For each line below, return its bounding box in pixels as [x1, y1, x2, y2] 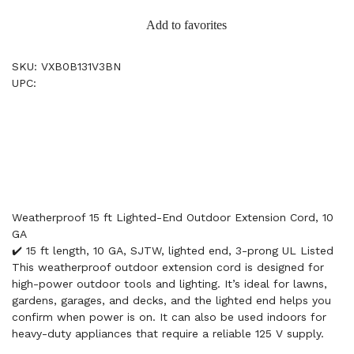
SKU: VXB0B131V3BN [12, 60, 121, 73]
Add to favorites [146, 18, 227, 32]
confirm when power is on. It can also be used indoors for [12, 311, 326, 323]
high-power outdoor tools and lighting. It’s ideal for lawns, [12, 277, 327, 290]
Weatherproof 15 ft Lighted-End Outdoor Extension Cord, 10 [12, 211, 333, 224]
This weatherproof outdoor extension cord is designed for [12, 261, 324, 273]
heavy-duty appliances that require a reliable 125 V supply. [12, 327, 324, 340]
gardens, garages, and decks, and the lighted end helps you [12, 294, 331, 307]
